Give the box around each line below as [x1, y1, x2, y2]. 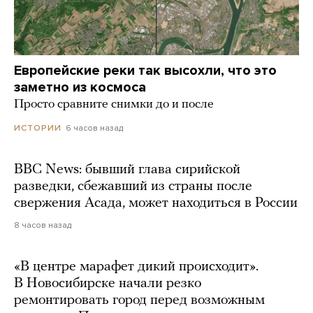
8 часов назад [14, 220, 71, 231]
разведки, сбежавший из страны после [14, 180, 252, 194]
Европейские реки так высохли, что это [14, 62, 277, 80]
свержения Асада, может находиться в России [14, 196, 298, 211]
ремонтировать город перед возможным [14, 293, 265, 308]
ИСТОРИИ [14, 123, 61, 133]
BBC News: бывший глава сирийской [14, 163, 240, 177]
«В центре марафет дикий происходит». [14, 260, 259, 275]
